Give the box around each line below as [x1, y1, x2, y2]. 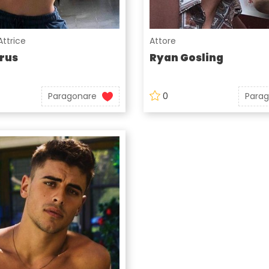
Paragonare [47, 90, 97, 103]
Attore [150, 35, 176, 47]
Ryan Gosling [150, 50, 223, 65]
